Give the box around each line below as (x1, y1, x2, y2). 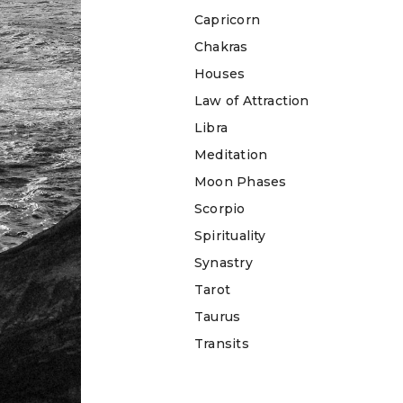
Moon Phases (194, 173, 287, 190)
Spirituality (194, 227, 266, 244)
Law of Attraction (194, 92, 309, 109)
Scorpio (194, 200, 246, 217)
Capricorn (194, 11, 260, 28)
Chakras (194, 38, 248, 55)
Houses (194, 65, 246, 82)
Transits (194, 335, 249, 352)
